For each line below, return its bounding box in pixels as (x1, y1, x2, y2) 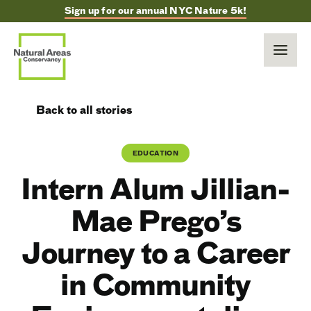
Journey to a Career (21, 233, 290, 274)
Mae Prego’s (70, 201, 241, 242)
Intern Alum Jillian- (21, 169, 290, 210)
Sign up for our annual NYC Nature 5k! (64, 4, 247, 17)
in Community (60, 265, 251, 305)
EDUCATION (132, 149, 179, 158)
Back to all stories (36, 103, 132, 118)
